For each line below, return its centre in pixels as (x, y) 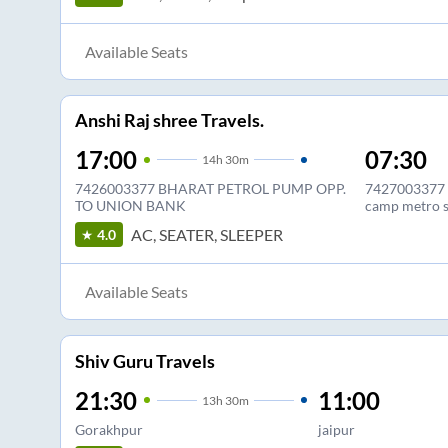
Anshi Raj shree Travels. (169, 120)
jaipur (336, 429)
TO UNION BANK (130, 206)
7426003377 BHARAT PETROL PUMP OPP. (210, 189)
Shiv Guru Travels (144, 360)
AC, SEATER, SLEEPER (206, 234)
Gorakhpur (108, 429)
